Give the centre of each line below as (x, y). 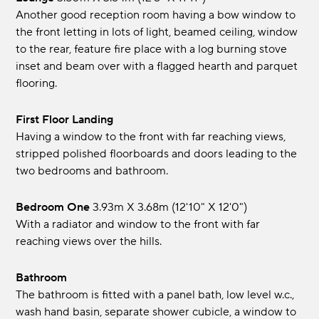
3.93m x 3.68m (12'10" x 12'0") (170, 208)
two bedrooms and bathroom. (92, 171)
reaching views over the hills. (89, 242)
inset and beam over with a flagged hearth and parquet (157, 67)
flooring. (37, 84)
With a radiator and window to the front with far (138, 225)
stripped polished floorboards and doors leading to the (157, 154)
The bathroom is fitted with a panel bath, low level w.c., (155, 295)
